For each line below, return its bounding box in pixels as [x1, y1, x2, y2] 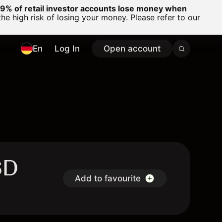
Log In [55, 44, 80, 54]
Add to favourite [75, 173, 141, 183]
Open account [104, 44, 161, 54]
